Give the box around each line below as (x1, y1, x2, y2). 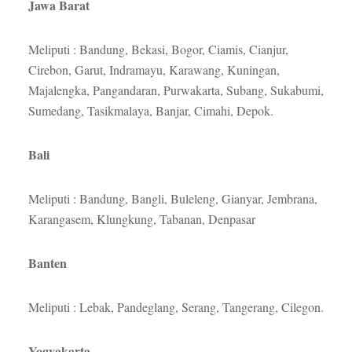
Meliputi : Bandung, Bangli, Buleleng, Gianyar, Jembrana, (27, 190, 317, 207)
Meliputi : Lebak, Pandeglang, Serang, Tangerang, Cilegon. (27, 299, 324, 316)
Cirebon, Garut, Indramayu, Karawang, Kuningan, (27, 61, 280, 79)
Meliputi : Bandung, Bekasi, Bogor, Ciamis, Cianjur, (27, 41, 288, 58)
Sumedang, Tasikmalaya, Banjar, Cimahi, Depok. (27, 102, 273, 119)
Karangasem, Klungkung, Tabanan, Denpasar (27, 211, 255, 228)
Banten (27, 254, 67, 273)
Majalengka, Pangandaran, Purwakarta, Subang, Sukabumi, (27, 82, 324, 99)
